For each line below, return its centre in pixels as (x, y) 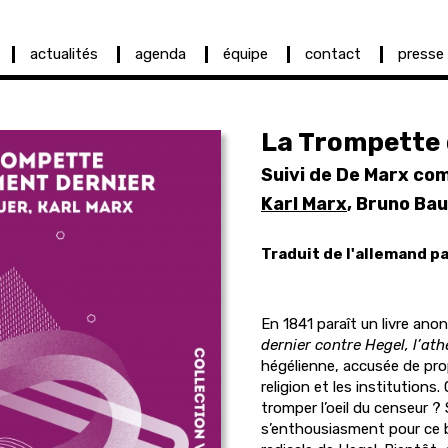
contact (333, 54)
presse (421, 54)
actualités (64, 54)
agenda (160, 54)
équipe (245, 54)
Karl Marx (304, 204)
